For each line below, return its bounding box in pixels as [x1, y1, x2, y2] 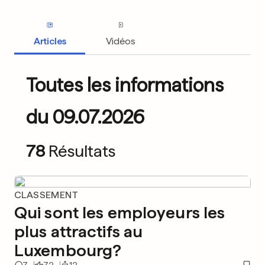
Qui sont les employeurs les [14, 202, 225, 222]
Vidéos [106, 35, 135, 47]
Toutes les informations [26, 74, 224, 96]
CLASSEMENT [14, 189, 77, 201]
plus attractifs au [14, 221, 143, 241]
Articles [33, 35, 66, 47]
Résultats [49, 141, 115, 161]
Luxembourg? [14, 240, 122, 260]
